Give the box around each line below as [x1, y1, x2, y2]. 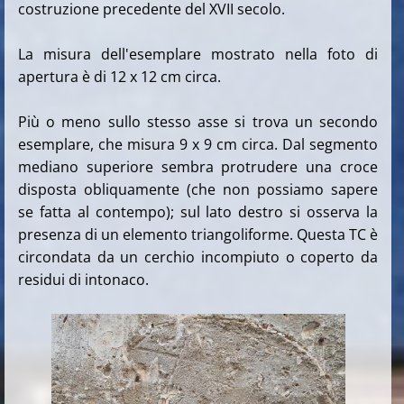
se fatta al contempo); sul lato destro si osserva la [18, 202, 379, 223]
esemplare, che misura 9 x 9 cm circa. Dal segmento [18, 134, 379, 155]
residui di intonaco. [18, 270, 149, 290]
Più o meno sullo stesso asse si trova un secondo [18, 112, 379, 133]
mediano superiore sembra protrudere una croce [18, 157, 379, 178]
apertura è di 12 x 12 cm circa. [18, 67, 221, 87]
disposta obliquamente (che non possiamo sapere [18, 179, 379, 200]
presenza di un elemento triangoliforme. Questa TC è [18, 225, 379, 245]
